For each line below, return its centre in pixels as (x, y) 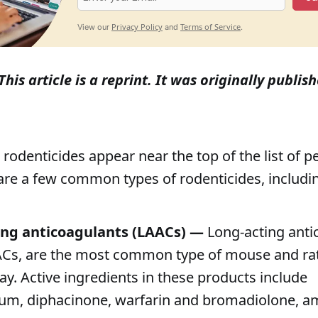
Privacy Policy (137, 26)
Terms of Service (211, 26)
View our (95, 27)
